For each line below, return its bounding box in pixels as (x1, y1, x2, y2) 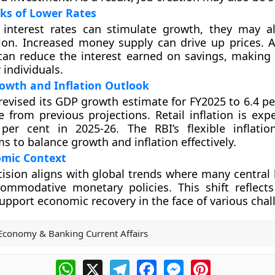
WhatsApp (75, 258, 123, 271)
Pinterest (210, 258, 253, 271)
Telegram (129, 258, 173, 271)
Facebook (156, 258, 201, 271)
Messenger (183, 258, 236, 271)
